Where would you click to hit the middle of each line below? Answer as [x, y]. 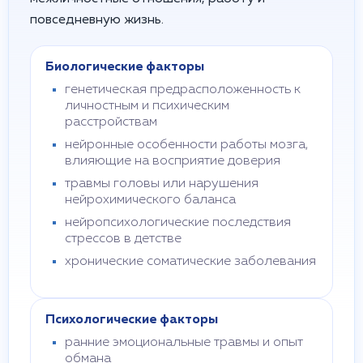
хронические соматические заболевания [190, 262]
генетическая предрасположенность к [183, 90]
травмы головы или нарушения [162, 184]
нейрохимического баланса [150, 200]
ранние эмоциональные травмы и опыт [184, 343]
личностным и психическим [147, 106]
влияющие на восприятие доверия [173, 161]
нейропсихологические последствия [178, 223]
